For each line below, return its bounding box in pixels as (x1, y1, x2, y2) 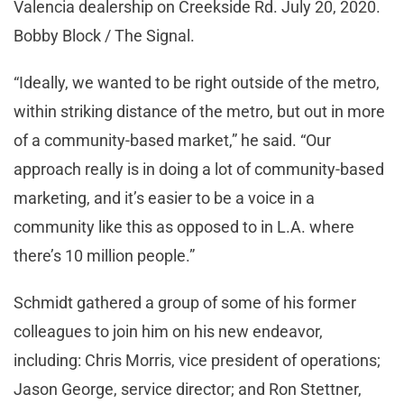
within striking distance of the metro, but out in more (14, 101, 385, 121)
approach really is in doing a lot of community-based (14, 159, 384, 179)
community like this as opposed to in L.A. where (14, 216, 354, 236)
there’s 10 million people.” (14, 245, 202, 265)
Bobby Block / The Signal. (14, 25, 195, 45)
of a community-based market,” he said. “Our (14, 130, 331, 150)
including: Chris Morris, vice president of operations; (14, 350, 381, 370)
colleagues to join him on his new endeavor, (14, 321, 323, 341)
